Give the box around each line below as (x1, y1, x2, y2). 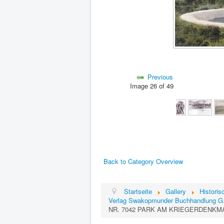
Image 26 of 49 (129, 80, 177, 90)
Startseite (124, 186, 152, 196)
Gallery (165, 186, 186, 196)
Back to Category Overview (103, 156, 183, 166)
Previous (147, 71, 173, 81)
